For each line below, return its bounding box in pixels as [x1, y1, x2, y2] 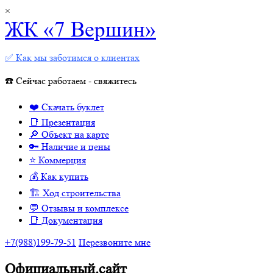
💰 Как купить [29, 171, 88, 182]
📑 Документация [29, 214, 102, 226]
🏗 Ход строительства [29, 187, 121, 199]
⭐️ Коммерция [29, 154, 86, 166]
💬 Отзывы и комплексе [29, 202, 129, 214]
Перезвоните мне [79, 236, 151, 248]
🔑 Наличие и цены [29, 141, 110, 152]
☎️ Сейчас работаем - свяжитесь [5, 75, 136, 87]
